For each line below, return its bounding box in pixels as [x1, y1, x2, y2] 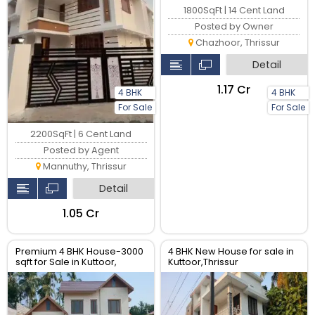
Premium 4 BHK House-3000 [15, 245, 143, 258]
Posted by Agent [43, 144, 119, 157]
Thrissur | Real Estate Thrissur [15, 266, 144, 279]
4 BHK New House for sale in [168, 245, 295, 258]
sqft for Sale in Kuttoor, [15, 256, 117, 269]
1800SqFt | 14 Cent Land [183, 4, 285, 17]
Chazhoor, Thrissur [193, 37, 280, 49]
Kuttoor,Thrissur [168, 256, 239, 269]
